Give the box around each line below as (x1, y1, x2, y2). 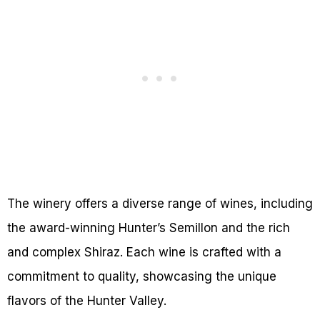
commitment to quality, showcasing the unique (7, 269, 276, 284)
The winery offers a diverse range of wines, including (7, 196, 313, 211)
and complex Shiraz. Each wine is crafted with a (7, 245, 281, 260)
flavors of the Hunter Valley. (7, 294, 166, 309)
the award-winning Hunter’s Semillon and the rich (7, 221, 290, 236)
